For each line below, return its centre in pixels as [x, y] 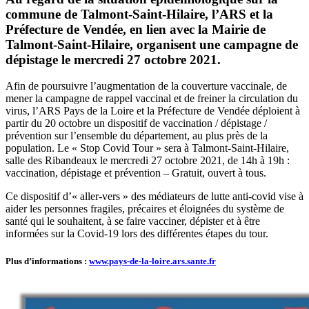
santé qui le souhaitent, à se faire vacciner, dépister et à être [133, 221]
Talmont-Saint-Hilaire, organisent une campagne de [152, 44]
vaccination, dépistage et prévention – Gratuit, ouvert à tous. [136, 173]
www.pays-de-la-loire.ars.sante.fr [152, 261]
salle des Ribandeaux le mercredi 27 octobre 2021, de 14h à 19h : [148, 161]
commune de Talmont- [69, 14]
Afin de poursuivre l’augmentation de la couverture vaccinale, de [146, 86]
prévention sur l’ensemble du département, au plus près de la [137, 136]
